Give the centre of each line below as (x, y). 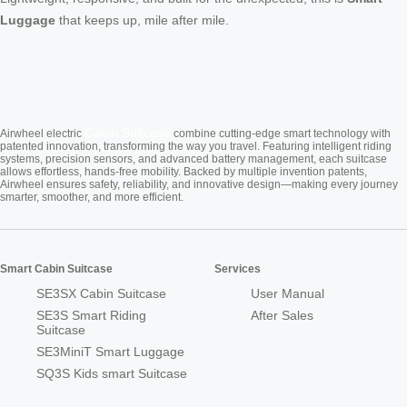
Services (238, 268)
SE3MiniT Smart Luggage (110, 351)
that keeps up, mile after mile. (142, 20)
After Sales (282, 315)
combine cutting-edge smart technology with (281, 133)
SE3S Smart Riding (91, 315)
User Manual (288, 293)
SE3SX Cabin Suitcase (101, 293)
